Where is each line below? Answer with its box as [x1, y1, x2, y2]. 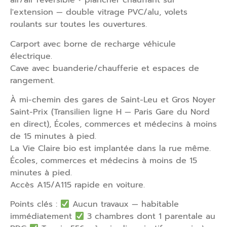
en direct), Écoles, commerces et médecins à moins [10, 118, 217, 130]
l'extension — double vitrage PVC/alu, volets [10, 6, 187, 19]
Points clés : [10, 198, 60, 211]
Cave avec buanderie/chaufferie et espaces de [10, 62, 199, 74]
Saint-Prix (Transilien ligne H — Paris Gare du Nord [10, 105, 210, 118]
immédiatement [10, 210, 75, 223]
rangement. [10, 74, 55, 87]
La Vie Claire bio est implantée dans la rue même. [10, 142, 211, 155]
